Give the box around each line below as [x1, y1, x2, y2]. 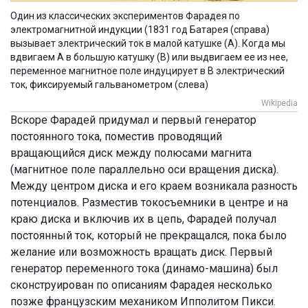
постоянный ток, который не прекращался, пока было [10, 228, 287, 242]
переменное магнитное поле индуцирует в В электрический [10, 65, 285, 76]
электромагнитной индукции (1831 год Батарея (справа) [10, 23, 269, 35]
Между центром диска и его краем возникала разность [10, 179, 298, 192]
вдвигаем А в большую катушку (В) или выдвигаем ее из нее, [10, 51, 288, 63]
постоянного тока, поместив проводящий [10, 129, 222, 143]
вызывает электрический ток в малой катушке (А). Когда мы [10, 37, 285, 49]
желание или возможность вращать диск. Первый [10, 245, 272, 258]
